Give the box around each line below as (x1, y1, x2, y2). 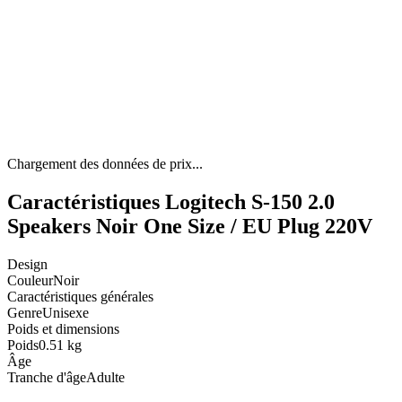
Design (7, 257, 48, 273)
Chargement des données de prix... (7, 156, 203, 172)
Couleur (7, 273, 53, 289)
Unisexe (42, 305, 89, 321)
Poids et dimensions (7, 321, 119, 337)
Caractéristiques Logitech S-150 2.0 (7, 190, 335, 214)
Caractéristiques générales (7, 289, 153, 305)
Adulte (86, 370, 125, 386)
